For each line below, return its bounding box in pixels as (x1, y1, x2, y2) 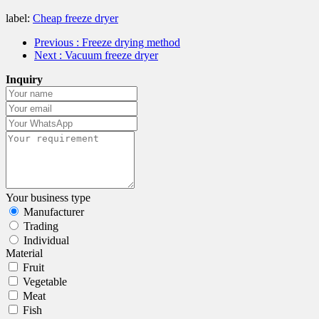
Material (6, 246, 43, 259)
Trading (23, 219, 58, 232)
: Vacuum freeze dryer (59, 48, 158, 61)
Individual (23, 234, 69, 246)
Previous (34, 36, 76, 48)
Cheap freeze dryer (33, 11, 118, 24)
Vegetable (23, 275, 67, 288)
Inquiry (6, 73, 43, 85)
